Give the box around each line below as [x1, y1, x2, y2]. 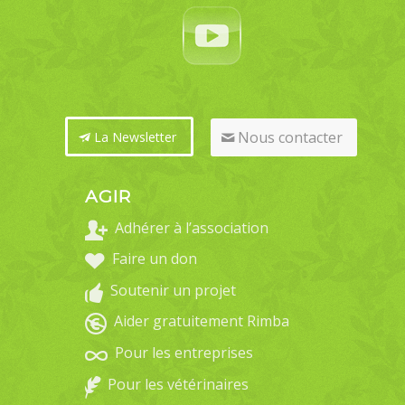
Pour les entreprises [114, 343, 253, 363]
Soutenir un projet [109, 279, 236, 300]
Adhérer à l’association [114, 217, 268, 238]
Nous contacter [238, 127, 344, 148]
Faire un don [111, 249, 197, 269]
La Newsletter [94, 128, 177, 146]
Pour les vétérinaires [107, 373, 249, 394]
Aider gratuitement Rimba [113, 311, 289, 332]
